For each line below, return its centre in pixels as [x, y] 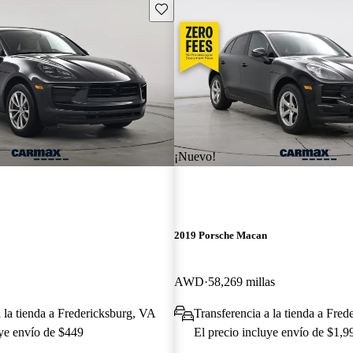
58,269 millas [241, 281]
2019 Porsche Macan [220, 235]
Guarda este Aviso [197, 8]
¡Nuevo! [195, 156]
